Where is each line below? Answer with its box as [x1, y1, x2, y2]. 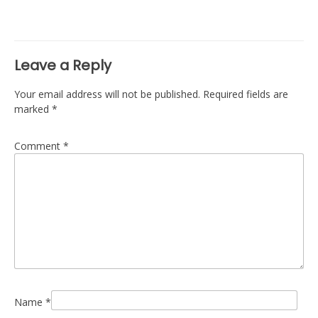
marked [14, 102, 52, 116]
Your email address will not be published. [14, 87, 200, 101]
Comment [14, 139, 63, 153]
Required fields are [203, 87, 288, 101]
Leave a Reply [14, 55, 111, 75]
